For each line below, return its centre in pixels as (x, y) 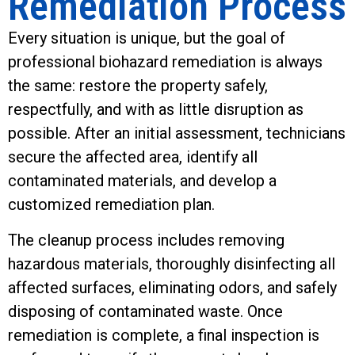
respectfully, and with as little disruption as (156, 110)
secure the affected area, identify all (133, 157)
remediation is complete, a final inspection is (164, 335)
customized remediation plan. (111, 205)
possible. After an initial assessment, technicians (177, 134)
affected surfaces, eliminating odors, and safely (172, 287)
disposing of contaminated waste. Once (145, 311)
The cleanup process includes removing (146, 240)
